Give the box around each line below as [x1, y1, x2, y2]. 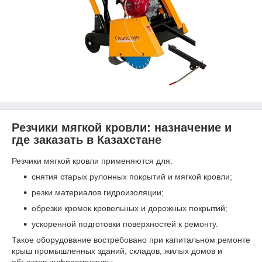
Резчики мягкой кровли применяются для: [12, 156, 173, 166]
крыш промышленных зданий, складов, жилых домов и [12, 246, 222, 256]
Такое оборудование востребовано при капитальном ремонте [12, 235, 250, 244]
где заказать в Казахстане [12, 133, 161, 146]
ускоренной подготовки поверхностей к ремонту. [32, 219, 218, 229]
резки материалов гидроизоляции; [32, 187, 164, 197]
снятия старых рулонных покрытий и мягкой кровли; [32, 171, 232, 181]
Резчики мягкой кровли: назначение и [12, 121, 232, 134]
